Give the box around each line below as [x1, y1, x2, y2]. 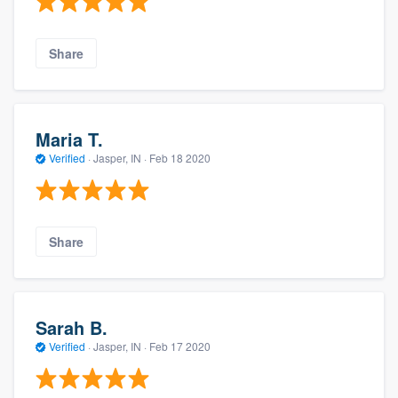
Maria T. [36, 125, 103, 152]
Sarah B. [36, 314, 107, 340]
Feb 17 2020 [149, 338, 211, 354]
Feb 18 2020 [149, 149, 211, 165]
